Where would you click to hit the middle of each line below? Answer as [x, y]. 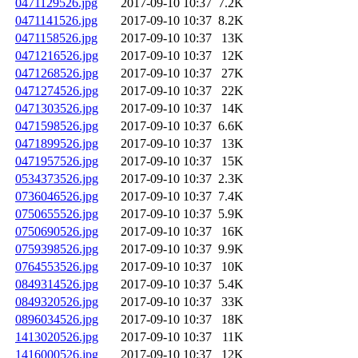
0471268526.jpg [57, 74]
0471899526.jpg [57, 144]
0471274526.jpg [57, 91]
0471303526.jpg [57, 109]
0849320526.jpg [57, 302]
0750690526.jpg [57, 232]
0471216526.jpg [57, 56]
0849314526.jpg [57, 284]
